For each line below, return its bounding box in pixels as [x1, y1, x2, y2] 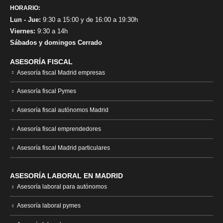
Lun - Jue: [10, 15, 41, 23]
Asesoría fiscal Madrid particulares [17, 144, 110, 151]
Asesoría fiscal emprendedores [17, 125, 101, 132]
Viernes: [10, 27, 35, 35]
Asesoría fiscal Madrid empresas [17, 69, 105, 76]
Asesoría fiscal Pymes [17, 88, 76, 95]
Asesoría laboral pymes [17, 202, 81, 209]
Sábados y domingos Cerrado [10, 38, 102, 46]
